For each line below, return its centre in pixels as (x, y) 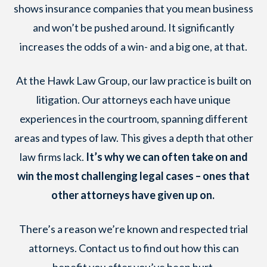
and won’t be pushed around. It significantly (133, 27)
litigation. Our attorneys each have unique (133, 100)
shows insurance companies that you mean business (133, 8)
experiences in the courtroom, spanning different (133, 119)
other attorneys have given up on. (133, 195)
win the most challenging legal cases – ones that (133, 176)
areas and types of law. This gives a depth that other (133, 138)
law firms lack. (52, 157)
